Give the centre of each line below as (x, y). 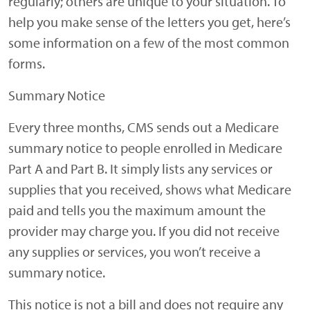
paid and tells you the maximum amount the (137, 210)
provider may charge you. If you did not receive (144, 231)
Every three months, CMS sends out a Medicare (144, 127)
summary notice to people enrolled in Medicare (145, 148)
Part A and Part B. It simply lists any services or (140, 169)
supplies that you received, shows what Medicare (150, 190)
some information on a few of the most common (149, 43)
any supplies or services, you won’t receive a (135, 252)
